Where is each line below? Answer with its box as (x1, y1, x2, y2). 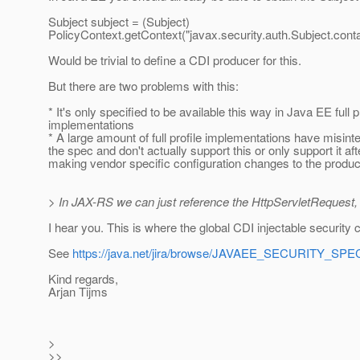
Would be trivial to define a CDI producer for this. (48, 51, 301, 69)
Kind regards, (48, 270, 118, 288)
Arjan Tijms (48, 283, 108, 301)
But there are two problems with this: (48, 77, 239, 95)
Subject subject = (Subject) (48, 13, 190, 31)
